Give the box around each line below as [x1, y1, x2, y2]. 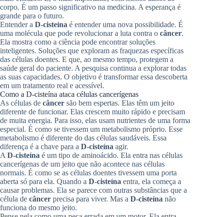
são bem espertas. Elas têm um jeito [64, 98, 174, 107]
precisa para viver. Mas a [51, 194, 130, 203]
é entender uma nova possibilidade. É [67, 20, 183, 29]
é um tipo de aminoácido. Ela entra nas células [40, 151, 183, 159]
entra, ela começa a [121, 177, 181, 186]
